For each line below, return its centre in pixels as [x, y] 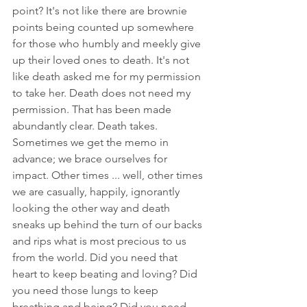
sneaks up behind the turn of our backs [109, 224]
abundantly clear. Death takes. [86, 125]
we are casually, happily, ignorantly [97, 191]
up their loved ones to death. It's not [102, 60]
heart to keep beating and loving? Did [106, 273]
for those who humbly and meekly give [108, 43]
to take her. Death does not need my [103, 93]
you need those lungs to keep [87, 290]
